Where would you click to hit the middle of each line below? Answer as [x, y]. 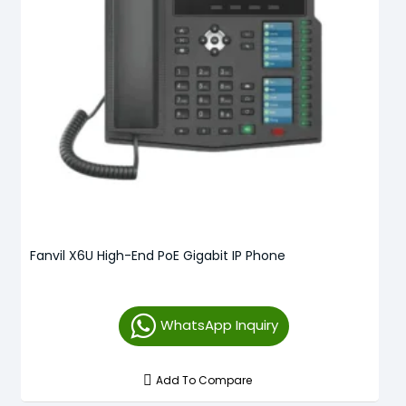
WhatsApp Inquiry [219, 324]
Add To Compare [204, 380]
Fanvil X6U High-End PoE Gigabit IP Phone [158, 255]
